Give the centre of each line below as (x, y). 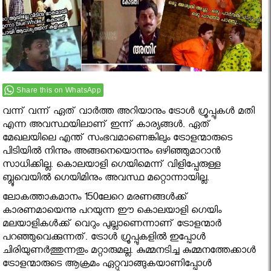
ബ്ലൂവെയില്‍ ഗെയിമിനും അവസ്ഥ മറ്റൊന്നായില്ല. (106, 180)
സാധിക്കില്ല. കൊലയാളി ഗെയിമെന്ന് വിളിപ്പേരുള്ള (112, 166)
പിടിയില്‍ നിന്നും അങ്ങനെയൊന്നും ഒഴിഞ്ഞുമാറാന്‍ (112, 153)
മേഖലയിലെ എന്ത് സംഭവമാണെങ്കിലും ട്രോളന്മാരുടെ (118, 140)
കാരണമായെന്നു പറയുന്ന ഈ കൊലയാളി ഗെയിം (112, 212)
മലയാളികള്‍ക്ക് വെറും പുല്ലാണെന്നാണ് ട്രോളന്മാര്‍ (112, 226)
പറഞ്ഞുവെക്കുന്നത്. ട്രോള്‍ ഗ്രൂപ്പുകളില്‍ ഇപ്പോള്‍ (104, 239)
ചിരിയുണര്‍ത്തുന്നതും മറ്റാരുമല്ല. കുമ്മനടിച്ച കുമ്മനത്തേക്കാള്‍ (129, 252)
